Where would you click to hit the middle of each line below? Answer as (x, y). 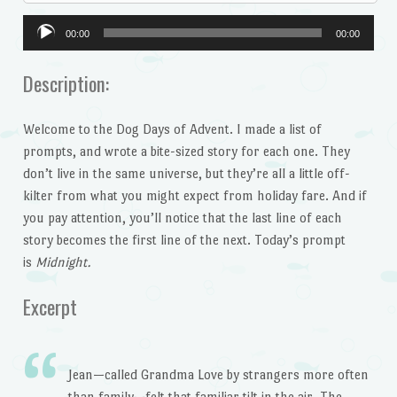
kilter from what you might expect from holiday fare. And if (195, 195)
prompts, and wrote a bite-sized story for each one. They (186, 151)
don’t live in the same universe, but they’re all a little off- (186, 173)
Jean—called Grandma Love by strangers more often (218, 374)
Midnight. (64, 261)
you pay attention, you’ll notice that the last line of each (182, 217)
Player (40, 47)
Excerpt (50, 306)
